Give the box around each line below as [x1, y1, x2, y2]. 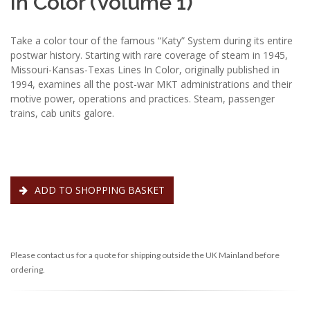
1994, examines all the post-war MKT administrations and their [10, 77, 292, 91]
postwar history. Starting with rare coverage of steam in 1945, [10, 48, 288, 62]
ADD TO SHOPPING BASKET [32, 183, 165, 197]
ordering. [10, 264, 45, 275]
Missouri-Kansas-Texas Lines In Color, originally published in [10, 62, 280, 76]
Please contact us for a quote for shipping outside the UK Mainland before [10, 249, 280, 260]
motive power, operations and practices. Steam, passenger [10, 91, 275, 105]
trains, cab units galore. [10, 106, 114, 120]
